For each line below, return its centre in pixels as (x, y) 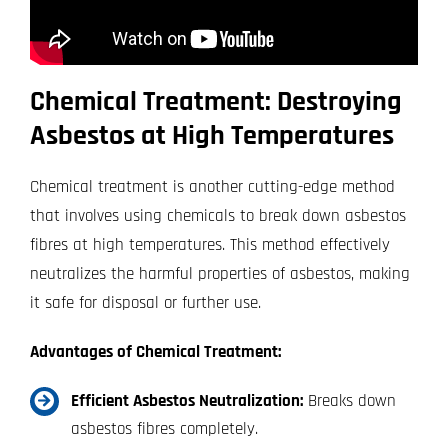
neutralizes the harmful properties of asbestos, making (219, 273)
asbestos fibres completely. (164, 428)
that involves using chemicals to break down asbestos (217, 215)
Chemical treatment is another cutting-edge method (212, 186)
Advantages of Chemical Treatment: (155, 351)
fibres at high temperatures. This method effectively (209, 244)
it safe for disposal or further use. (145, 302)
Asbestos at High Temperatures (211, 135)
